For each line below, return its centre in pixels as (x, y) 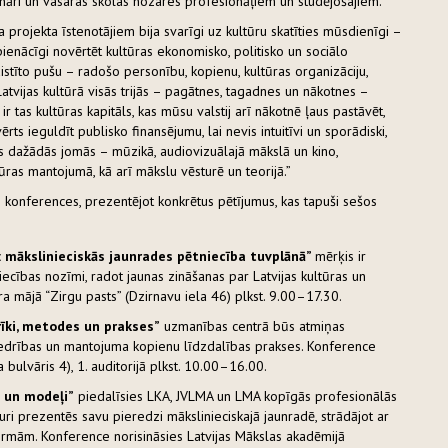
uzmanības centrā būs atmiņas (252, 326)
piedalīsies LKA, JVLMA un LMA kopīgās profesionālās (235, 396)
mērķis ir (340, 256)
